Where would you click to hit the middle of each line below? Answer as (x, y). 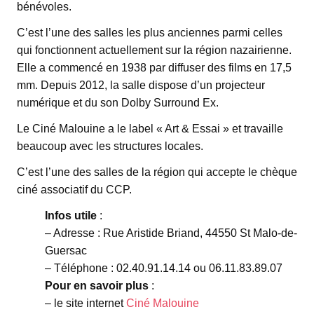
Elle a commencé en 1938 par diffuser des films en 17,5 (154, 67)
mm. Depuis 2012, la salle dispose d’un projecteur (141, 85)
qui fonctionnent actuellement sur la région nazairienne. (154, 50)
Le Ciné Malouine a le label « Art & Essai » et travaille (150, 128)
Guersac (66, 250)
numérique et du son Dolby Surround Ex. (118, 102)
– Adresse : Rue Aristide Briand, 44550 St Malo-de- (171, 233)
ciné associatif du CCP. (74, 189)
